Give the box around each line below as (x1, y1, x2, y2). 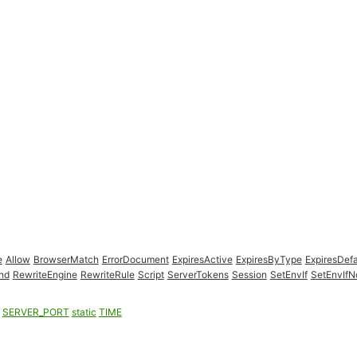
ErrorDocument (101, 253, 169, 265)
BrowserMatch (33, 253, 99, 265)
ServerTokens (167, 269, 229, 280)
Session (231, 269, 267, 280)
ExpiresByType (235, 253, 302, 265)
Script (137, 269, 164, 280)
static (71, 306, 96, 318)
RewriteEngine (12, 269, 77, 280)
